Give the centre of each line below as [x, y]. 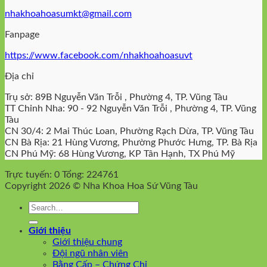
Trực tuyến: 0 [32, 174]
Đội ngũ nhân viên [90, 253]
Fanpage [22, 34]
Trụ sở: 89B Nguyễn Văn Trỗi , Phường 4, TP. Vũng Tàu [116, 97]
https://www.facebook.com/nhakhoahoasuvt [99, 55]
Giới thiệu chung [87, 242]
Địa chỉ [19, 76]
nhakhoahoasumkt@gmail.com [68, 13]
